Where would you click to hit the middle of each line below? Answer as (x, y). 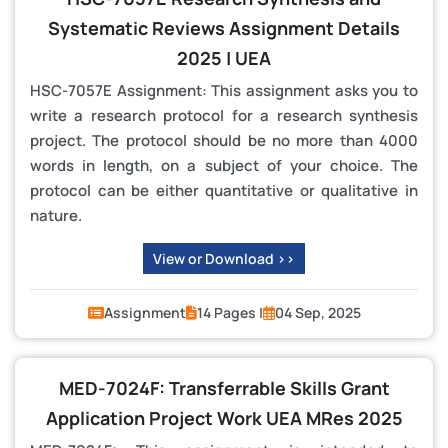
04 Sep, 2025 (317, 312)
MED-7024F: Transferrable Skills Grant (224, 388)
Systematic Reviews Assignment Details (224, 28)
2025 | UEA (224, 58)
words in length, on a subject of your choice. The (224, 165)
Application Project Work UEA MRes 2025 (224, 418)
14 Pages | (229, 312)
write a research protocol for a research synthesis (224, 115)
